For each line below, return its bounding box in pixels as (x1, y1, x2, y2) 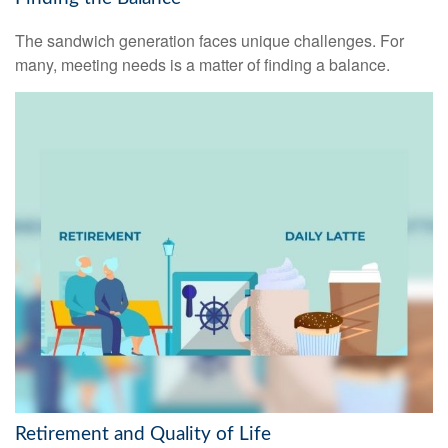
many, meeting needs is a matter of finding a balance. (15, 53, 390, 77)
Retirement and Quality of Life (15, 424, 271, 444)
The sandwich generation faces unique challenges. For (15, 29, 404, 53)
